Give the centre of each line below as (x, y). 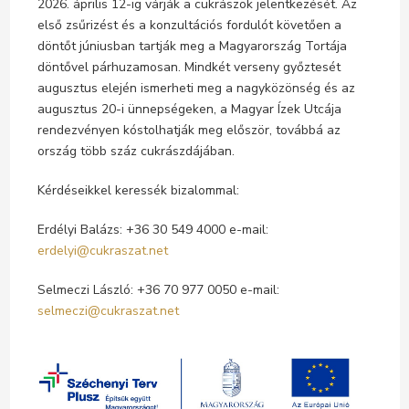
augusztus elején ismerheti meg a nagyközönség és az (196, 88)
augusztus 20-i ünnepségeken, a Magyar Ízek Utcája (189, 109)
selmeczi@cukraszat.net (108, 310)
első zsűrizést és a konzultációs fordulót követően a (189, 25)
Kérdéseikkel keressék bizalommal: (138, 190)
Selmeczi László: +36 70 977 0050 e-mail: (158, 289)
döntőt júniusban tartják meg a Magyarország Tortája (192, 46)
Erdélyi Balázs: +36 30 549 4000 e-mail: (152, 229)
